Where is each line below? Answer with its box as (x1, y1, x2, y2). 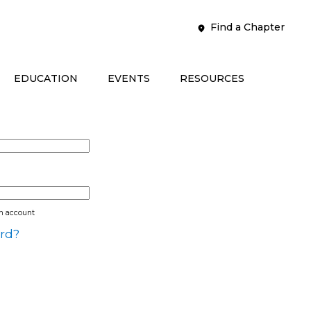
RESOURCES (180, 72, 244, 85)
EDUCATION (14, 72, 78, 85)
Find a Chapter (210, 21, 285, 33)
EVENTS (108, 72, 150, 85)
